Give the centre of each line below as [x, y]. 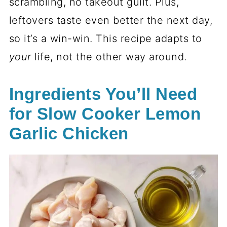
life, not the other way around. [109, 57]
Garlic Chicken [69, 134]
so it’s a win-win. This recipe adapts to [105, 39]
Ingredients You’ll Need [103, 94]
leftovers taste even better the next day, [111, 21]
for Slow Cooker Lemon [105, 114]
